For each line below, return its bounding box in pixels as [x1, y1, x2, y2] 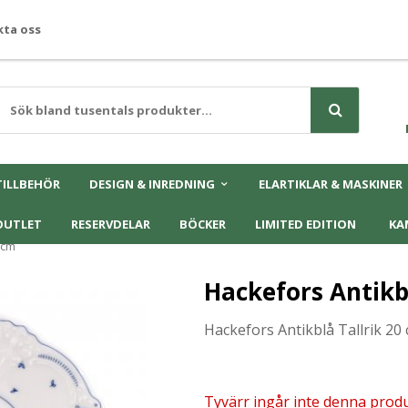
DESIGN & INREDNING [88, 176, 215, 192]
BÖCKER [179, 216, 226, 232]
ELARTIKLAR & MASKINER [258, 176, 403, 192]
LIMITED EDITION [255, 216, 356, 232]
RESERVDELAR [71, 216, 150, 232]
